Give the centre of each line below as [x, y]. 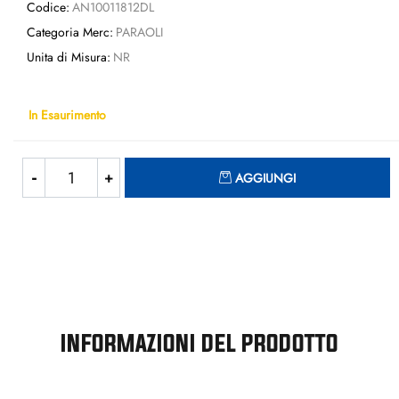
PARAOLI [139, 32]
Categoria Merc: [70, 32]
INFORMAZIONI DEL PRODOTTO [199, 343]
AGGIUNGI [266, 178]
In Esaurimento [67, 114]
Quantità [367, 166]
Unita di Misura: [69, 57]
